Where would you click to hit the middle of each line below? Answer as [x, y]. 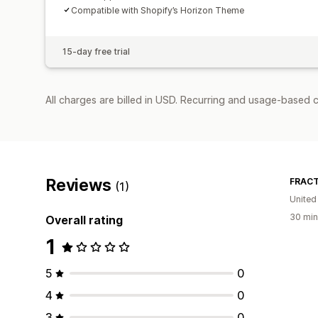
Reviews [81, 185]
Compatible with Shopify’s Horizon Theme [158, 10]
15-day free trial [96, 51]
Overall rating [84, 220]
